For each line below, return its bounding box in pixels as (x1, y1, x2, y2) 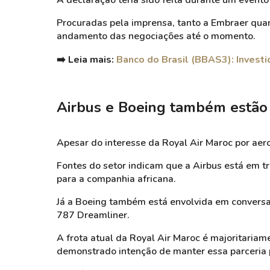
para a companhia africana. (57, 172, 176, 186)
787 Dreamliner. (57, 209, 130, 222)
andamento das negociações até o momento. (57, 30, 256, 43)
